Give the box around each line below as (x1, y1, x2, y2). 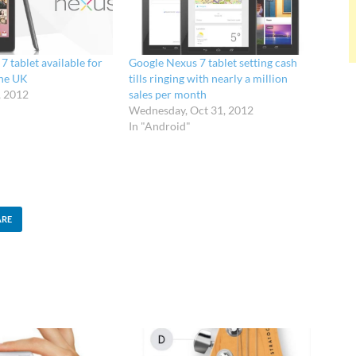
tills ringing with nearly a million (129, 72, 288, 86)
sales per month (129, 87, 207, 102)
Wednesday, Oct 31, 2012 (129, 103, 254, 118)
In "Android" (129, 119, 192, 133)
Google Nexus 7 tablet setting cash (129, 56, 298, 70)
